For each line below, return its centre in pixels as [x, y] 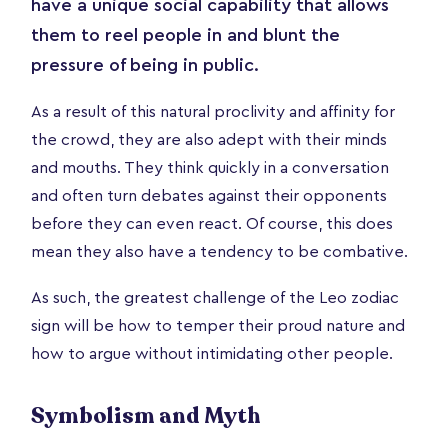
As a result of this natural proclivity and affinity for [213, 111]
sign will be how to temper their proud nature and [218, 325]
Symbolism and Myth [146, 415]
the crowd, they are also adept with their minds [209, 139]
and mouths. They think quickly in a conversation [210, 167]
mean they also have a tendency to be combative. [219, 251]
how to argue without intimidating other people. [212, 353]
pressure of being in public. [145, 64]
